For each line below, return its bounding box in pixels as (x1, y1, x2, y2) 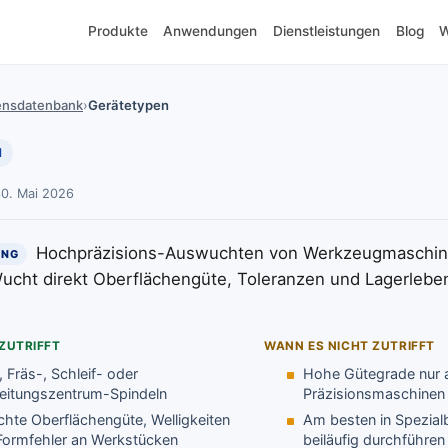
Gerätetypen (88, 97, 169, 113)
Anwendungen (163, 22, 258, 39)
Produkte (87, 22, 148, 39)
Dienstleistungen (272, 22, 380, 39)
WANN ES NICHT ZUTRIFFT (264, 339, 436, 354)
